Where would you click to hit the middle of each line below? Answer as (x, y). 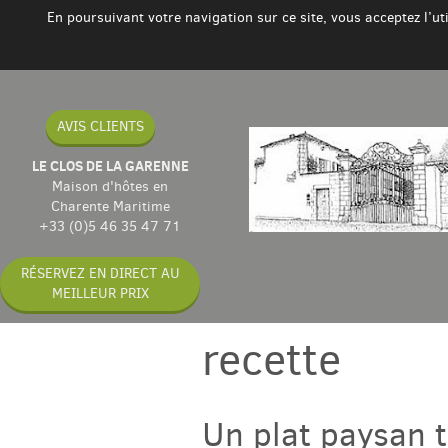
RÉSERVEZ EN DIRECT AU (100, 273)
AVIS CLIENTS (100, 126)
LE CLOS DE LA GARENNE (110, 166)
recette (271, 359)
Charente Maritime (110, 206)
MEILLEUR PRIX (100, 293)
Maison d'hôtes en (110, 186)
